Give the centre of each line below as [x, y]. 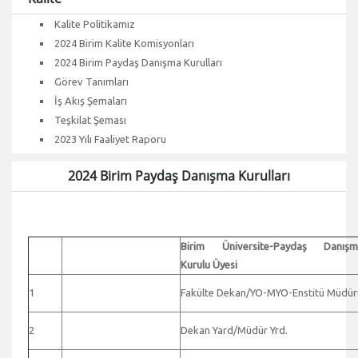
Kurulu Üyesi [209, 264]
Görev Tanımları [91, 81]
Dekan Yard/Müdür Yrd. [234, 330]
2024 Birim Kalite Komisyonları [124, 43]
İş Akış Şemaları [91, 100]
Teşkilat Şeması [90, 119]
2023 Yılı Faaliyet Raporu [110, 139]
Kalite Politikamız [95, 24]
